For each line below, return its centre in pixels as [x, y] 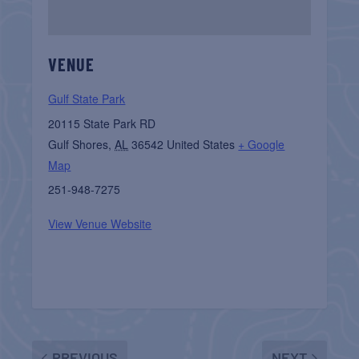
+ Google [262, 145]
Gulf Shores [79, 145]
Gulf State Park [87, 99]
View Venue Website [100, 224]
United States [201, 145]
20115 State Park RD [102, 124]
